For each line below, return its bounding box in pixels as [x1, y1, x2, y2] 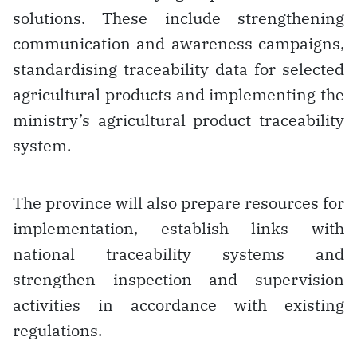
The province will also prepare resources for [13, 191, 344, 214]
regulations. [13, 319, 102, 341]
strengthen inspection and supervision [13, 268, 344, 290]
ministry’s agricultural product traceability [13, 108, 344, 131]
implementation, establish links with [13, 217, 344, 239]
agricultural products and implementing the [13, 83, 344, 105]
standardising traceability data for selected [13, 57, 344, 80]
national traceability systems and [13, 242, 344, 265]
